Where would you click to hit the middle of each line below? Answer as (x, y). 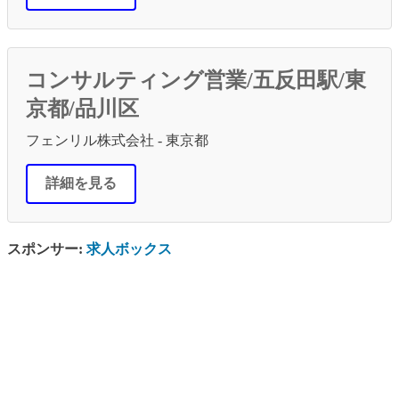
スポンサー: (47, 248)
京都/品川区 (82, 108)
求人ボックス (129, 248)
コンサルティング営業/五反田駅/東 (196, 80)
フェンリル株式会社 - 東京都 (117, 140)
